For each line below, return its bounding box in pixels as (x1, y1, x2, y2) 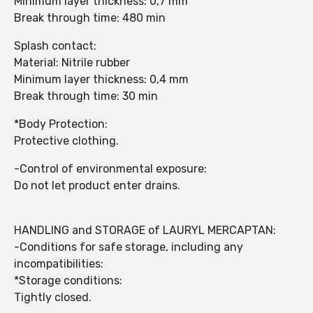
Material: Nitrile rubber (14, 56, 130, 70)
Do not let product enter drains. (14, 179, 180, 193)
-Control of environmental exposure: (14, 162, 207, 176)
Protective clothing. (14, 134, 119, 148)
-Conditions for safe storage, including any (14, 240, 243, 254)
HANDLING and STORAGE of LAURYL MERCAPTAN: (14, 224, 276, 238)
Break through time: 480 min (14, 11, 166, 25)
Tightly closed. (14, 291, 92, 305)
